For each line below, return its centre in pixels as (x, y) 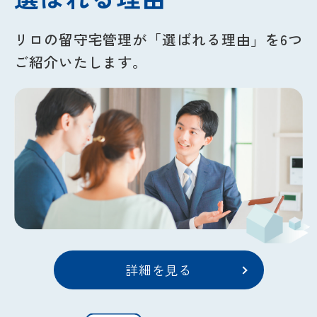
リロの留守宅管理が (81, 39)
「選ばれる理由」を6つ (225, 39)
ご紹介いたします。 (81, 62)
